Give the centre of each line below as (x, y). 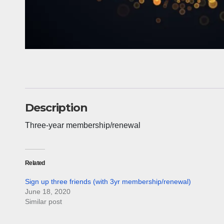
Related (35, 163)
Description (56, 107)
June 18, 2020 (48, 191)
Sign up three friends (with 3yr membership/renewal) (108, 181)
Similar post (43, 201)
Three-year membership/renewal (83, 125)
